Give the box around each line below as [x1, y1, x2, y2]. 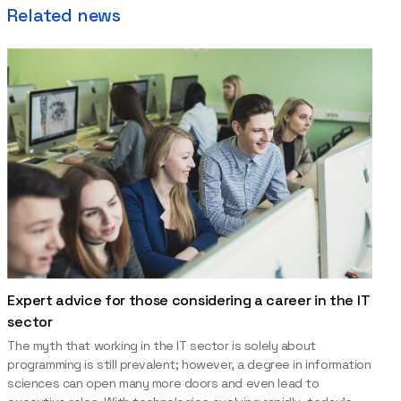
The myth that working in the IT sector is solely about [7, 337, 316, 354]
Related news [7, 4, 122, 27]
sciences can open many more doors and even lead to [7, 374, 320, 391]
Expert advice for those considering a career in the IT [7, 290, 371, 310]
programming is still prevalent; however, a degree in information [7, 355, 371, 372]
